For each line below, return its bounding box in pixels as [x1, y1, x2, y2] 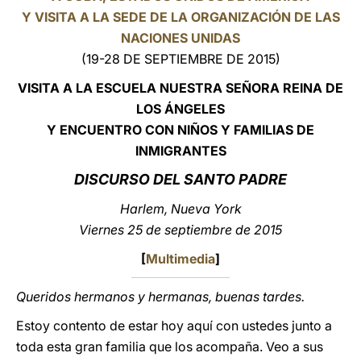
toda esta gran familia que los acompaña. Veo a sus [16, 338, 323, 355]
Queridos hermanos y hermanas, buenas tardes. [16, 288, 305, 305]
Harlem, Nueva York [119, 201, 242, 217]
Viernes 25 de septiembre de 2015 [79, 222, 282, 238]
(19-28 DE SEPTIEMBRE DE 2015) [81, 51, 280, 67]
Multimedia [146, 251, 215, 267]
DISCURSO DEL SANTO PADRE [74, 171, 287, 188]
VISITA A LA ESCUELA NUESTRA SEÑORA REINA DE [18, 80, 343, 96]
